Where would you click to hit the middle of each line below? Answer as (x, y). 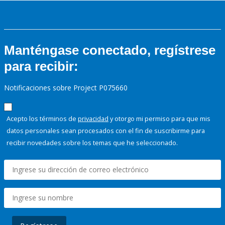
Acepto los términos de (42, 119)
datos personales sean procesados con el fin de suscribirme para (106, 131)
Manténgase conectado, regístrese (110, 50)
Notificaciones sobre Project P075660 (66, 88)
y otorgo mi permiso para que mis (159, 119)
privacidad (93, 119)
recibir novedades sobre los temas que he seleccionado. (92, 143)
